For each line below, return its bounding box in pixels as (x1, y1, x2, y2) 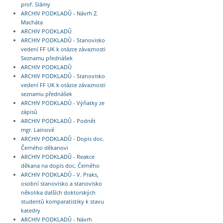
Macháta (20, 18, 43, 26)
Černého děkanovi (20, 144, 68, 151)
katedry (20, 207, 40, 214)
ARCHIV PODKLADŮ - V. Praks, (20, 171, 99, 178)
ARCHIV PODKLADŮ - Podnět (20, 117, 96, 124)
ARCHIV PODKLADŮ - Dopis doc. (20, 135, 104, 142)
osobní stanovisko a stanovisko (20, 180, 102, 187)
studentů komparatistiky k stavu (20, 198, 104, 205)
